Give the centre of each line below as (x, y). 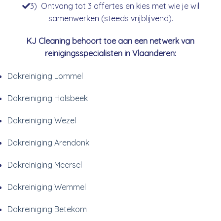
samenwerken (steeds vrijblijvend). (110, 18)
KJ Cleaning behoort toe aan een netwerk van (110, 41)
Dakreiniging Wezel (42, 120)
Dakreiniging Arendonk (48, 142)
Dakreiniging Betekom (47, 209)
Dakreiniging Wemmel (47, 187)
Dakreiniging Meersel (45, 165)
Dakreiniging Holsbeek (48, 98)
